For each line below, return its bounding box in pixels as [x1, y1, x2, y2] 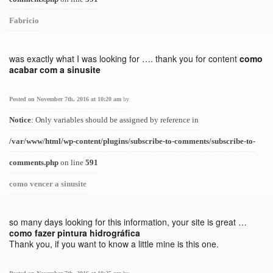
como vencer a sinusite [9, 179, 87, 188]
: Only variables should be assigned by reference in [31, 115, 199, 124]
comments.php [9, 158, 58, 167]
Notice [9, 115, 31, 124]
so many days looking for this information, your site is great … [9, 216, 247, 228]
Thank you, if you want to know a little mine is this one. [9, 238, 219, 250]
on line [58, 158, 85, 167]
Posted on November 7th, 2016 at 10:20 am [9, 96, 123, 102]
